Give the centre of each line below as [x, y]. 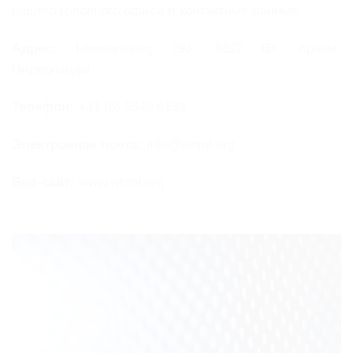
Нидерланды [51, 69]
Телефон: [43, 107]
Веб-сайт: [43, 182]
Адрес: [34, 49]
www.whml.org [119, 182]
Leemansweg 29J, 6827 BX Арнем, [199, 49]
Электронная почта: [77, 144]
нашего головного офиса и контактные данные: [157, 11]
